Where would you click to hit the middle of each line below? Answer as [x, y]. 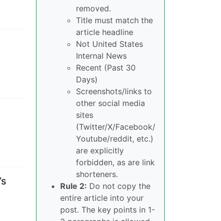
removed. [93, 8]
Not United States [110, 44]
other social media [110, 103]
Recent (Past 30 [106, 68]
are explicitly [100, 150]
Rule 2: [74, 186]
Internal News [101, 56]
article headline [105, 32]
